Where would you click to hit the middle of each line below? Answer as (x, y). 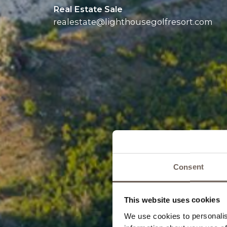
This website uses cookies (172, 200)
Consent (188, 166)
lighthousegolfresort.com (159, 22)
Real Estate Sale (88, 9)
